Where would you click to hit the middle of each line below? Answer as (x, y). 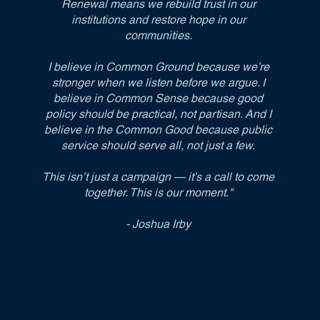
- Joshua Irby (159, 224)
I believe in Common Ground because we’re (158, 67)
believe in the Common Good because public (159, 130)
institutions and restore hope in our (158, 20)
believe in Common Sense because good (159, 98)
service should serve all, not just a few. (159, 145)
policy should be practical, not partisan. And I (158, 114)
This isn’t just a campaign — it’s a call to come (159, 177)
